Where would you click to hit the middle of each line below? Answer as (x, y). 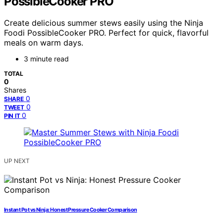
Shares (15, 90)
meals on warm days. (44, 43)
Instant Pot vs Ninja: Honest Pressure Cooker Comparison (71, 210)
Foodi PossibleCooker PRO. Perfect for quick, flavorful (106, 33)
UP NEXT (17, 161)
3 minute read (46, 59)
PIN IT (12, 116)
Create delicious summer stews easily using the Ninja (104, 23)
